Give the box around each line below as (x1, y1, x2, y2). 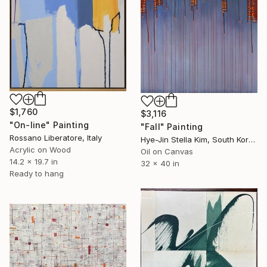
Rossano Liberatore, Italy (10, 132, 102, 142)
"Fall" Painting (141, 122, 203, 132)
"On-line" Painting (10, 119, 89, 130)
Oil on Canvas (141, 147, 193, 157)
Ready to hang (10, 168, 64, 178)
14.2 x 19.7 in (10, 156, 58, 166)
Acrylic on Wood (10, 144, 71, 154)
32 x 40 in (141, 159, 179, 169)
